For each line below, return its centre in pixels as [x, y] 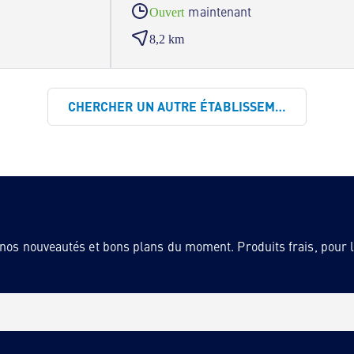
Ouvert [167, 12]
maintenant [220, 11]
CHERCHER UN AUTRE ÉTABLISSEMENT [183, 106]
